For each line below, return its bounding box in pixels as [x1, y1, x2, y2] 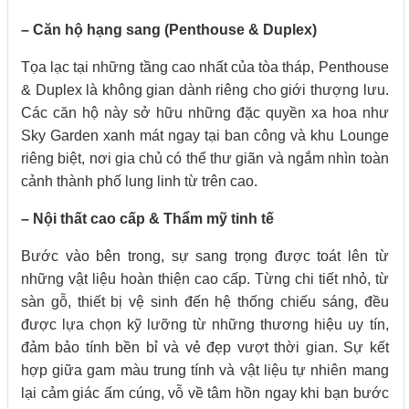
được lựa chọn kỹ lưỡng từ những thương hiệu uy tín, [21, 317, 389, 333]
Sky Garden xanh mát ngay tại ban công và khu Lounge [21, 128, 389, 144]
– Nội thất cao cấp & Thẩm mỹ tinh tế [21, 211, 274, 227]
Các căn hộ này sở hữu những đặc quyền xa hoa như [21, 105, 389, 121]
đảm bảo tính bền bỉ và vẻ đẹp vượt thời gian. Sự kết [21, 340, 389, 356]
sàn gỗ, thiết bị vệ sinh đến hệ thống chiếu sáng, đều [21, 294, 389, 310]
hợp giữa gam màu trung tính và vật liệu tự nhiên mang [21, 362, 389, 379]
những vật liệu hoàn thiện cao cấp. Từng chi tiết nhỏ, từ [21, 271, 389, 288]
